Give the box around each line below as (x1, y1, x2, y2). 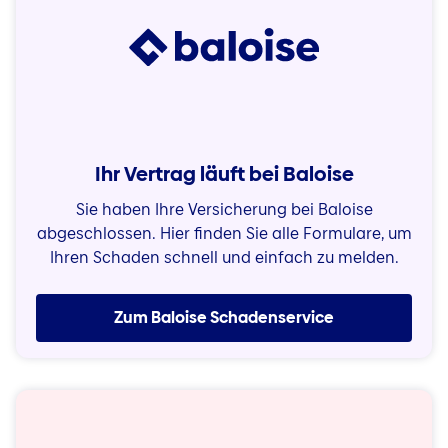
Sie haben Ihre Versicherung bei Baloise (75, 198, 373, 221)
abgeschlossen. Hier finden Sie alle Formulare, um (36, 222, 412, 245)
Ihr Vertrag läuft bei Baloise (94, 160, 354, 188)
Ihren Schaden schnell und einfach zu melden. (49, 246, 399, 269)
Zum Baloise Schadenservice (114, 306, 334, 329)
